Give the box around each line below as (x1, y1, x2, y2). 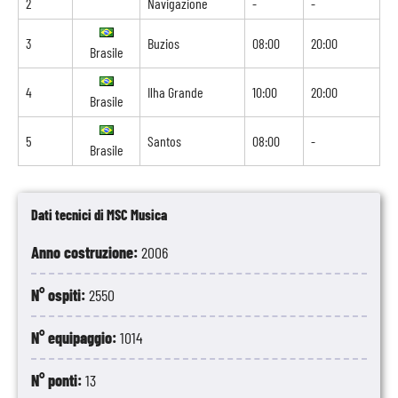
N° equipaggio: (31, 328, 120, 347)
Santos (147, 132, 181, 149)
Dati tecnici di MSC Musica (31, 206, 167, 223)
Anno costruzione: (31, 243, 141, 262)
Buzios (147, 35, 179, 52)
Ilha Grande (147, 84, 203, 100)
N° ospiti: (31, 285, 89, 305)
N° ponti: (31, 370, 85, 390)
